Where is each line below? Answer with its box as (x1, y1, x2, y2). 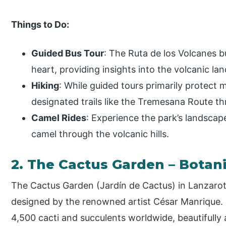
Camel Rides (31, 112, 87, 124)
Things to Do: (11, 19, 70, 30)
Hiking (31, 80, 60, 91)
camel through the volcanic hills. (31, 129, 169, 140)
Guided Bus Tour (31, 48, 104, 59)
